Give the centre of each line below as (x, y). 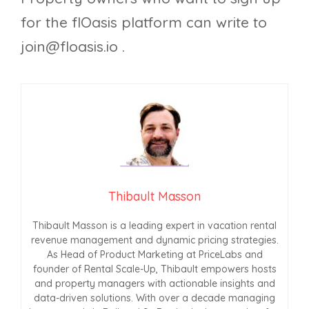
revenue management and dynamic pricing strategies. (154, 240)
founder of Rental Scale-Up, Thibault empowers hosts (154, 269)
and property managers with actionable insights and (154, 283)
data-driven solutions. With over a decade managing (154, 298)
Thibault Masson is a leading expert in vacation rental (154, 225)
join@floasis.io (69, 47)
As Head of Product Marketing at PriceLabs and (154, 254)
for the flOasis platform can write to (144, 22)
